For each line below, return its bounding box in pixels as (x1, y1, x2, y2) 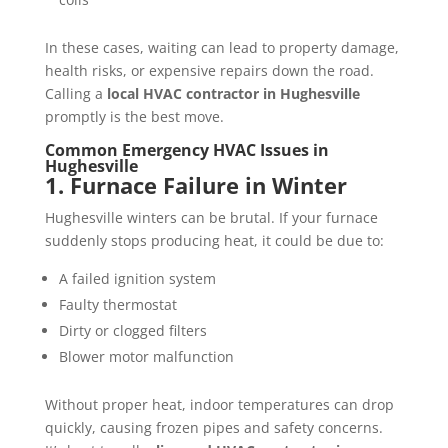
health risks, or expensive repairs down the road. (44, 61, 374, 81)
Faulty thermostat (58, 295, 177, 315)
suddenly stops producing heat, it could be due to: (44, 231, 384, 251)
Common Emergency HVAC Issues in (44, 139, 329, 162)
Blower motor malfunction (58, 347, 234, 367)
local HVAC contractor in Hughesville (106, 84, 360, 104)
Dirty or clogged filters (58, 321, 207, 341)
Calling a (44, 84, 107, 104)
